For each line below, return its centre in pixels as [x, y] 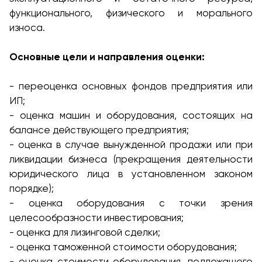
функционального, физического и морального [131, 13]
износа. [27, 27]
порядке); [32, 188]
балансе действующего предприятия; [99, 130]
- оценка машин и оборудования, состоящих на [131, 115]
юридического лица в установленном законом [131, 174]
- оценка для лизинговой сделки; [85, 232]
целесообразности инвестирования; [96, 218]
